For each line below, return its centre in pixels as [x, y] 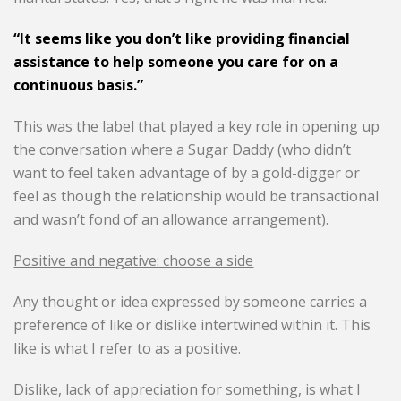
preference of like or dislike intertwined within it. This [192, 325]
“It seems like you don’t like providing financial [182, 39]
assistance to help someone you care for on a [176, 62]
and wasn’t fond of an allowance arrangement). [171, 220]
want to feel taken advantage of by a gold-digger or [187, 173]
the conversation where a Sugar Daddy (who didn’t [183, 150]
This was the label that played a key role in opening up [197, 127]
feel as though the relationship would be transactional [196, 196]
